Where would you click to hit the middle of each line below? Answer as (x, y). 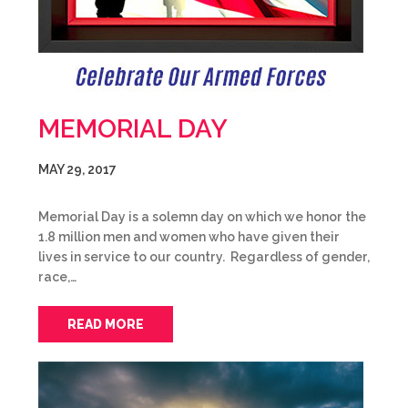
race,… (57, 277)
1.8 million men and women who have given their (189, 237)
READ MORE (106, 324)
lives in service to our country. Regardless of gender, (204, 257)
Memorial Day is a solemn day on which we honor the (202, 217)
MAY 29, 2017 (77, 169)
